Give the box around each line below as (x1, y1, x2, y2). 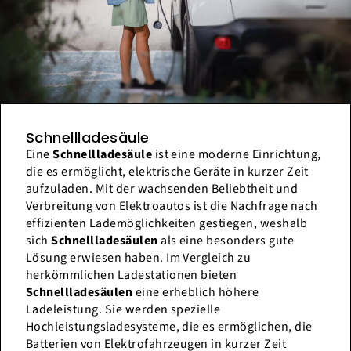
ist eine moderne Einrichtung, (152, 146, 321, 164)
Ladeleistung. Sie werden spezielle (26, 301, 221, 319)
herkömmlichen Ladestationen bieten (26, 266, 237, 284)
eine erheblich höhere (132, 284, 259, 302)
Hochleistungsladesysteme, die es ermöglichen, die (26, 318, 313, 336)
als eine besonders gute (157, 232, 295, 250)
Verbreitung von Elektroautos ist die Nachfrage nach (26, 197, 318, 215)
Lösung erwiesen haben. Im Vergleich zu (26, 249, 251, 267)
